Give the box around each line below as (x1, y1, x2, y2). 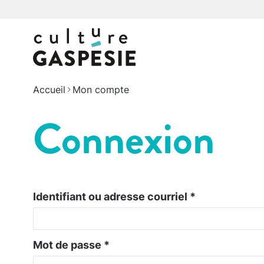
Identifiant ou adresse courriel (33, 190, 190, 203)
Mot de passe (33, 239, 104, 251)
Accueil (33, 84, 65, 95)
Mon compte (72, 84, 129, 95)
